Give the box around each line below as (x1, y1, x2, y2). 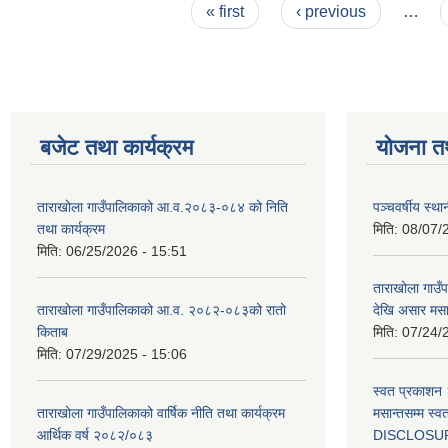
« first (206, 2, 245, 20)
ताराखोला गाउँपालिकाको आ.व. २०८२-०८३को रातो (37, 301, 286, 318)
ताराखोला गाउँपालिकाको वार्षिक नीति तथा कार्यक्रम (37, 404, 285, 421)
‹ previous (295, 2, 366, 20)
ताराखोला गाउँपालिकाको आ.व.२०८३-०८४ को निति (37, 198, 288, 215)
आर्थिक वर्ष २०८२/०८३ (37, 426, 153, 443)
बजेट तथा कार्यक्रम (40, 134, 193, 160)
